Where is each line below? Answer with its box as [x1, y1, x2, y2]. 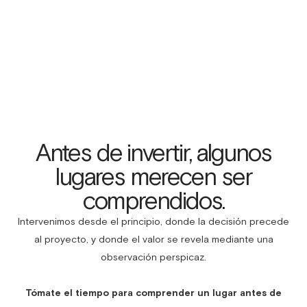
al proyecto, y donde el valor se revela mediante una [34, 233, 273, 245]
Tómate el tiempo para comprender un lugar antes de [25, 286, 282, 298]
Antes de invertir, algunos [36, 138, 271, 167]
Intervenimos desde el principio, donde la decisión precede [18, 215, 289, 227]
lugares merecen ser [55, 162, 252, 191]
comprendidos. [82, 186, 225, 214]
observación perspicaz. [101, 251, 206, 262]
